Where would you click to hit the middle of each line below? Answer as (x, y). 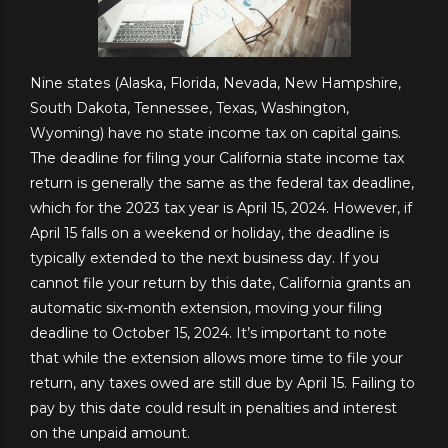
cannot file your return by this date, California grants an (220, 283)
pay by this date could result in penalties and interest (213, 408)
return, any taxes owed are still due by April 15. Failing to (222, 383)
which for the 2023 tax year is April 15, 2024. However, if (221, 208)
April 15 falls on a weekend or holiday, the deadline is (209, 233)
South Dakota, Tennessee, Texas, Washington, (189, 108)
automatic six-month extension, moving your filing (206, 308)
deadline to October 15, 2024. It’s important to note (208, 333)
